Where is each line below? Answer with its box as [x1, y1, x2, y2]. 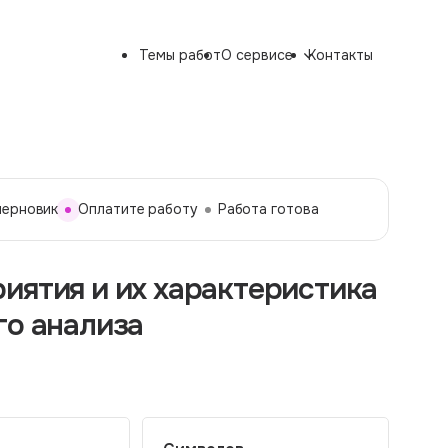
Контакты [307, 46, 373, 64]
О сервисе [220, 46, 293, 64]
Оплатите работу [78, 200, 198, 218]
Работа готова [217, 200, 319, 218]
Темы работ [138, 46, 221, 64]
